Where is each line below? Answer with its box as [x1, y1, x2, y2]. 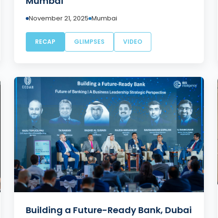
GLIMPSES [74, 37, 105, 46]
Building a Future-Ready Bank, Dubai [26, 203, 192, 216]
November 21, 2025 [29, 14, 89, 23]
